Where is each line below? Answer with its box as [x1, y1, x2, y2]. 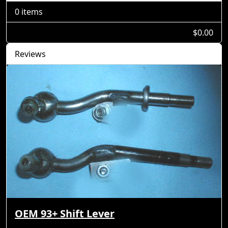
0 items [15, 6, 43, 17]
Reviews [15, 48, 46, 60]
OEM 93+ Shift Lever [15, 206, 115, 220]
